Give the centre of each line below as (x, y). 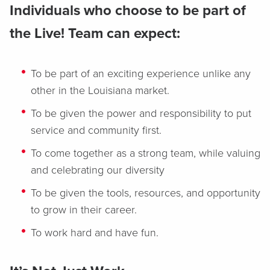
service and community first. (96, 130)
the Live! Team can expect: (95, 33)
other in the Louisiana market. (100, 90)
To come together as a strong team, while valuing (146, 153)
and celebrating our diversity (98, 170)
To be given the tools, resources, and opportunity (146, 193)
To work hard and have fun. (95, 233)
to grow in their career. (84, 210)
